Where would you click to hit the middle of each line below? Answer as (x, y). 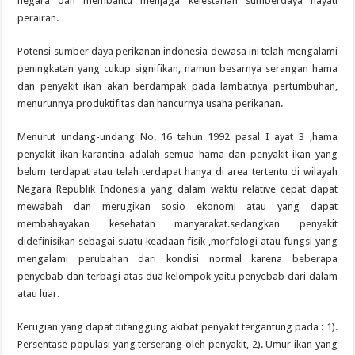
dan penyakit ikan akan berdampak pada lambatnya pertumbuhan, (177, 86)
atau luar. (39, 294)
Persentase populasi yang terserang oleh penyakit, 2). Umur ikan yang (177, 345)
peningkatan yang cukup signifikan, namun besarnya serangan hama (177, 69)
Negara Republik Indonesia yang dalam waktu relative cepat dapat (177, 189)
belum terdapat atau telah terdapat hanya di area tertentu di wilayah (177, 172)
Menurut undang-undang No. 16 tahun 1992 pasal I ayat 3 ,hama (177, 137)
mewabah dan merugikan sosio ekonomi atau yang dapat (177, 207)
